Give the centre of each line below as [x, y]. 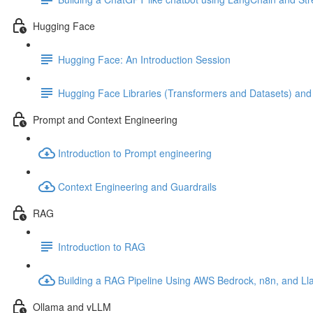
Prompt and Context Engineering [105, 119]
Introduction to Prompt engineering [135, 153]
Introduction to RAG [102, 246]
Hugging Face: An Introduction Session [144, 59]
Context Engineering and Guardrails [137, 186]
